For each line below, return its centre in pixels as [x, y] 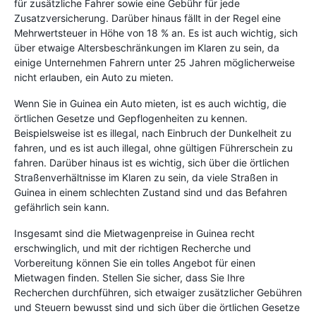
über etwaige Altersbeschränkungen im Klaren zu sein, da [147, 48]
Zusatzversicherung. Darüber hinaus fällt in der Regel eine [147, 18]
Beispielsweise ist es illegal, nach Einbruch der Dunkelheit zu [153, 133]
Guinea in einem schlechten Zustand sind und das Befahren [151, 192]
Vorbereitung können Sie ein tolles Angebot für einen [135, 263]
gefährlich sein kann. [62, 207]
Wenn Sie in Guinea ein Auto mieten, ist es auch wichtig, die [150, 103]
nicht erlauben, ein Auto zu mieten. [94, 77]
